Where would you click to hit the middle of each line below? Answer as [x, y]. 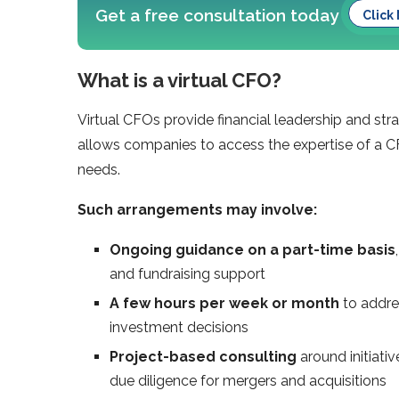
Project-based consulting [203, 356]
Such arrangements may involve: [197, 209]
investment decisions [179, 327]
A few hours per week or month [224, 303]
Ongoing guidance [177, 249]
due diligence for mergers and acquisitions [248, 380]
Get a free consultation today [217, 16]
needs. [99, 169]
